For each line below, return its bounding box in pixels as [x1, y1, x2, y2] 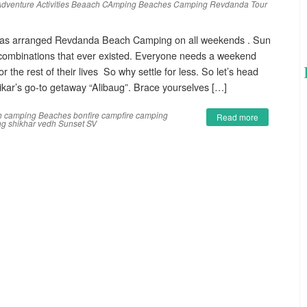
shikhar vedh [8, 117, 56, 129]
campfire [101, 109, 134, 121]
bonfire [73, 109, 99, 121]
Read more [217, 111, 259, 123]
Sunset [58, 117, 84, 129]
